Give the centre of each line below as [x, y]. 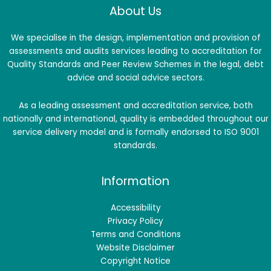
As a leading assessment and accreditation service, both [135, 105]
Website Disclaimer [135, 247]
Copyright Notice [135, 261]
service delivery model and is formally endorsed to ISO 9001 [135, 132]
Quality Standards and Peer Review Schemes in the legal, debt [135, 64]
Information [135, 181]
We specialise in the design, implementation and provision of [135, 38]
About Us [135, 11]
